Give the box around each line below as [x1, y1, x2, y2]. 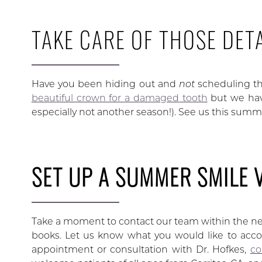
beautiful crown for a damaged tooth [31, 92, 208, 104]
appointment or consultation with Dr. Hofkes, [31, 244, 250, 255]
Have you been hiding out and [31, 78, 179, 89]
